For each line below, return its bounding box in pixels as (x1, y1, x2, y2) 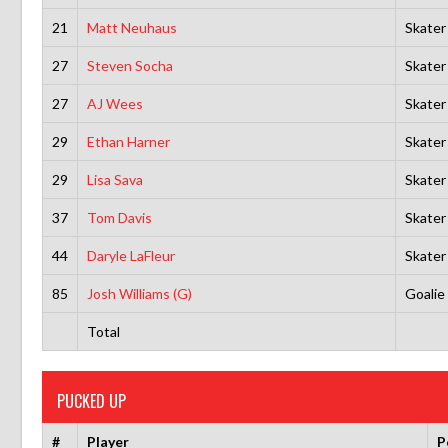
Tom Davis (86, 208, 152, 226)
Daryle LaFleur (86, 246, 175, 264)
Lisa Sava (86, 170, 143, 188)
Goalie (404, 284, 445, 302)
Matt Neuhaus (86, 18, 177, 36)
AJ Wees (86, 94, 143, 112)
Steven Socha (86, 56, 173, 74)
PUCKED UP (57, 388, 126, 413)
